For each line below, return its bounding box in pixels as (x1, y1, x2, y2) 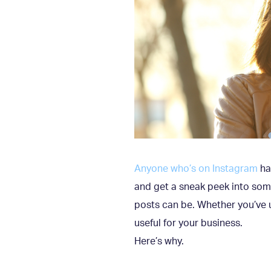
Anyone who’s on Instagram (134, 163, 258, 174)
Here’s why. (134, 236, 184, 246)
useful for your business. (134, 218, 243, 228)
